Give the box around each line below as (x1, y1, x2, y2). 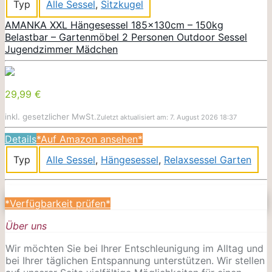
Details (5, 132, 36, 145)
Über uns (5, 219, 47, 232)
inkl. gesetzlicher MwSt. (5, 111, 97, 121)
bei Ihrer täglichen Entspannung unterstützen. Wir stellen (5, 254, 265, 267)
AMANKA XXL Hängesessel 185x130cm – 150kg (5, 18, 223, 31)
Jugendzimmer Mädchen (5, 42, 118, 55)
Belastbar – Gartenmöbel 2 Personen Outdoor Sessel (5, 30, 247, 43)
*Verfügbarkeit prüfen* (5, 197, 110, 209)
